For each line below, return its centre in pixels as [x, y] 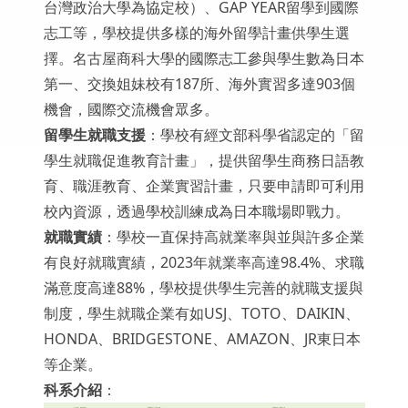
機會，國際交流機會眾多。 [131, 109]
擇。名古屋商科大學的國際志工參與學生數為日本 [204, 58]
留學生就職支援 [94, 135]
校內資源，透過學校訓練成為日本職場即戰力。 [196, 211]
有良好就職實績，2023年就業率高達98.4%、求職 [204, 262]
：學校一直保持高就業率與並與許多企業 [233, 237]
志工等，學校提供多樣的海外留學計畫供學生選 [196, 33]
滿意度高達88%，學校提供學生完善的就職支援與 [203, 288]
